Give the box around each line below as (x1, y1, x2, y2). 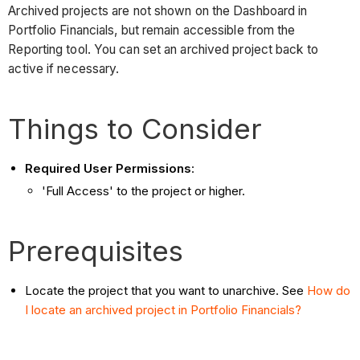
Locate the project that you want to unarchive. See (25, 282, 308, 298)
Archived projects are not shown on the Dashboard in (8, 2, 308, 18)
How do (307, 282, 351, 298)
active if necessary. (8, 60, 120, 76)
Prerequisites (8, 233, 184, 268)
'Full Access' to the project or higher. (42, 182, 249, 198)
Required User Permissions (25, 160, 192, 176)
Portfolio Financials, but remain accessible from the (8, 22, 296, 38)
